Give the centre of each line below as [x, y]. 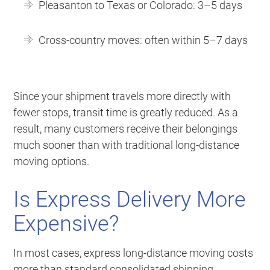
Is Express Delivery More [130, 199]
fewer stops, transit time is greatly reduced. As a [126, 112]
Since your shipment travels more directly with [122, 96]
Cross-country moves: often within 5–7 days [143, 40]
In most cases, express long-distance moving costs [133, 253]
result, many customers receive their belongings [126, 128]
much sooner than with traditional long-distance [127, 145]
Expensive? [66, 223]
